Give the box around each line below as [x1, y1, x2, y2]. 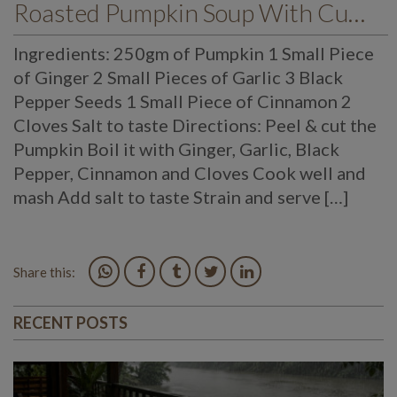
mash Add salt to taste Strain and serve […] [13, 185, 348, 207]
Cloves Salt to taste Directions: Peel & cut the [13, 113, 377, 136]
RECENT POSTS [13, 312, 128, 332]
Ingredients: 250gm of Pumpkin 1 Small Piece [13, 42, 374, 64]
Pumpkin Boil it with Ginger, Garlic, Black [13, 137, 339, 160]
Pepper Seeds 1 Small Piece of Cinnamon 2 [13, 90, 352, 112]
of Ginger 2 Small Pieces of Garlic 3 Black [13, 66, 343, 88]
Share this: [13, 263, 75, 280]
